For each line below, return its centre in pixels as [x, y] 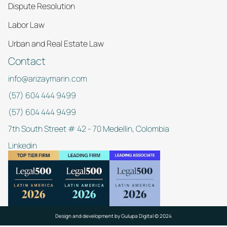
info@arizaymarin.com [48, 79]
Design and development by [88, 216]
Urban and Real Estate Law [56, 44]
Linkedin [23, 145]
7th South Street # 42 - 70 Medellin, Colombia [89, 129]
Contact [27, 61]
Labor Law [26, 25]
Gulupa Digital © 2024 [146, 216]
